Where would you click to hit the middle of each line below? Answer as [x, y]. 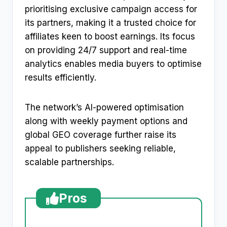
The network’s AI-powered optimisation [104, 108]
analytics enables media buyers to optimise [113, 64]
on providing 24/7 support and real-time [106, 50]
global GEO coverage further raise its [101, 135]
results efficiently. [61, 78]
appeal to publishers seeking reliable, [100, 149]
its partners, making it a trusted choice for [110, 23]
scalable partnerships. [69, 162]
